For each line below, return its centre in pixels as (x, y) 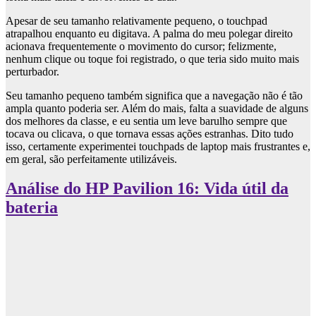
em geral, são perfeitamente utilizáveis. (91, 159)
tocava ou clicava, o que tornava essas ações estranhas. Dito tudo (150, 133)
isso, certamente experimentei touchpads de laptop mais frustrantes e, (158, 146)
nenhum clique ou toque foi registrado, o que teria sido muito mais (152, 59)
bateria (32, 208)
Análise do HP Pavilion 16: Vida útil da (147, 189)
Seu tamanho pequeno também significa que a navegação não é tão (154, 95)
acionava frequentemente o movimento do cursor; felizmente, (141, 46)
